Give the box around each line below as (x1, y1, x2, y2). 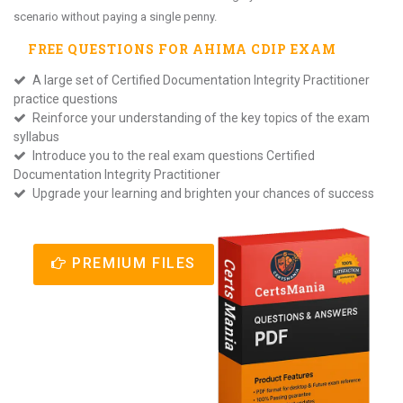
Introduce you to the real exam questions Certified (30, 148, 315, 163)
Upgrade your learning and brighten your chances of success (30, 186, 374, 201)
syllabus (13, 130, 59, 144)
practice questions (13, 92, 118, 106)
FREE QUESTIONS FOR (28, 40, 193, 58)
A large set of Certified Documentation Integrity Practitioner (30, 73, 370, 87)
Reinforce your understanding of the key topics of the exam (30, 111, 370, 125)
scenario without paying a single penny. (13, 10, 217, 23)
